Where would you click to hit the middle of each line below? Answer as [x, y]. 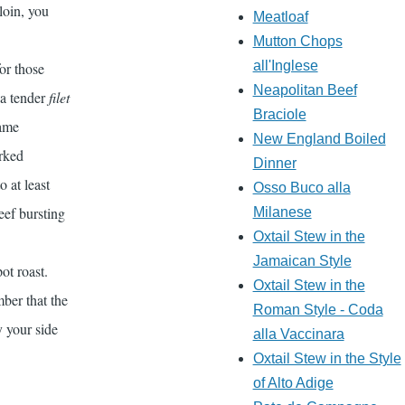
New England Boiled [319, 139]
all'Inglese [285, 66]
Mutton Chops [297, 42]
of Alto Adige [293, 383]
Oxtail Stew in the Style [327, 359]
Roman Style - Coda [318, 310]
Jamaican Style [302, 261]
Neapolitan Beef [305, 90]
